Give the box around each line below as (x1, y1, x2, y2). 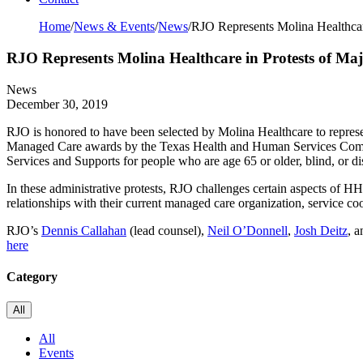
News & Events (74, 19, 155, 34)
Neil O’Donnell (207, 223, 288, 237)
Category (6, 270, 58, 284)
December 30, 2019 (6, 96, 108, 111)
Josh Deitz (294, 223, 348, 237)
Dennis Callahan (41, 223, 126, 237)
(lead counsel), (126, 223, 207, 237)
